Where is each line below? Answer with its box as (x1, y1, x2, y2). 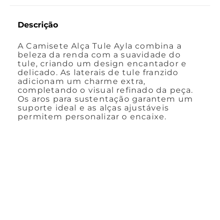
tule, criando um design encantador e (18, 58, 187, 68)
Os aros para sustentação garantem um (18, 94, 193, 104)
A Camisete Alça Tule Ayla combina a (18, 41, 182, 51)
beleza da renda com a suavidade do (18, 50, 181, 59)
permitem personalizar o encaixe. (18, 111, 167, 121)
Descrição (18, 20, 58, 29)
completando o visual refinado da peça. (18, 85, 193, 95)
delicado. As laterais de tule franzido (18, 67, 179, 77)
